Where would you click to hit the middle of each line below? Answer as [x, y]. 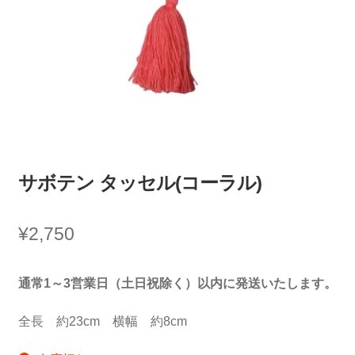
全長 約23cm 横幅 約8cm [102, 321]
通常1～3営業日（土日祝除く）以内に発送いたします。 [177, 284]
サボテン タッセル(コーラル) [139, 183]
